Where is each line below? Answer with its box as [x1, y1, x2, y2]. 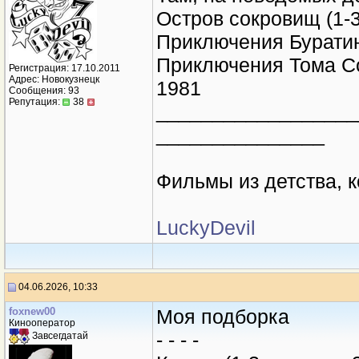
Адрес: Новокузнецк [9, 74, 99, 85]
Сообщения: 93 [9, 85, 79, 96]
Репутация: [9, 96, 63, 107]
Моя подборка [156, 305, 289, 328]
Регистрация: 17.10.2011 [9, 63, 120, 74]
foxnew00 [9, 305, 55, 317]
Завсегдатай [30, 330, 88, 342]
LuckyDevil [156, 216, 256, 239]
